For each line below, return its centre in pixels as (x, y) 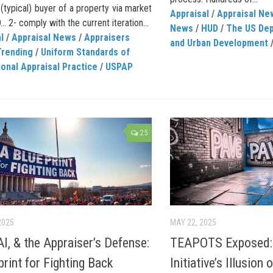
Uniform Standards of (85, 52)
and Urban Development (219, 43)
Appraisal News (44, 37)
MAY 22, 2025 (193, 223)
